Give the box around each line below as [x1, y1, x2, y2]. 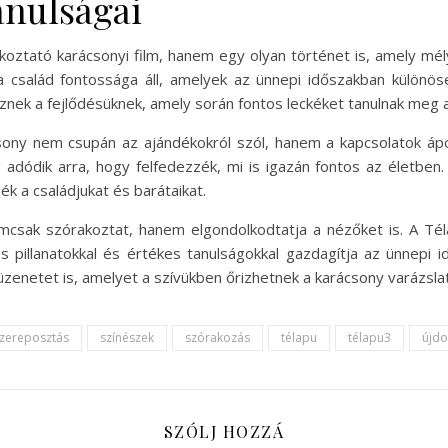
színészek [100, 328, 154, 346]
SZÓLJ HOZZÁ [163, 420, 285, 442]
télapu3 [348, 328, 391, 346]
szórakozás [185, 328, 250, 346]
